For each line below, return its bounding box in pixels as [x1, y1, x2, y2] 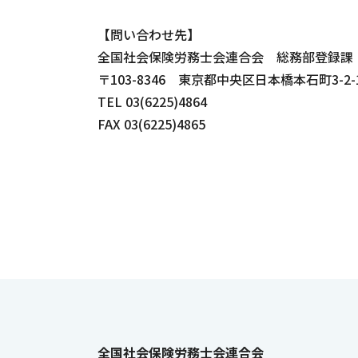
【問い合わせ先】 [97, 24, 200, 44]
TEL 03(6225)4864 [97, 91, 207, 111]
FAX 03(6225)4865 [97, 113, 209, 133]
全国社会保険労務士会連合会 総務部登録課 [97, 46, 353, 66]
